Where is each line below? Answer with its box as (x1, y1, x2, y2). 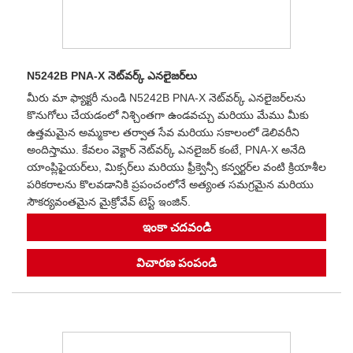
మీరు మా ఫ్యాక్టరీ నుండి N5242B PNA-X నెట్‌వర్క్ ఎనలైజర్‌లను (27, 91, 306, 104)
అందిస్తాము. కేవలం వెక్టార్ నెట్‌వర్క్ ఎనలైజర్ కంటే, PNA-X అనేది (27, 143, 306, 156)
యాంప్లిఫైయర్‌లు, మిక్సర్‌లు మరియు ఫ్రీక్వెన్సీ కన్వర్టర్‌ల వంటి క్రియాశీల (27, 160, 326, 173)
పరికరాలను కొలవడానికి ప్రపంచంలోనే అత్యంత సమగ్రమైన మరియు (27, 177, 314, 191)
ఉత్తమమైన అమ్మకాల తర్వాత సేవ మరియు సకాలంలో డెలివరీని (27, 125, 299, 139)
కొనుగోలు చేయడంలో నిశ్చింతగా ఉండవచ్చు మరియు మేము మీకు (27, 108, 309, 121)
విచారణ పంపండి (136, 255, 217, 269)
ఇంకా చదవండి (142, 220, 211, 234)
